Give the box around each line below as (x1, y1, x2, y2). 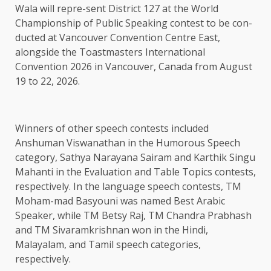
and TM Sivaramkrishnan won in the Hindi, (15, 223, 208, 237)
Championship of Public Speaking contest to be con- (15, 16, 252, 30)
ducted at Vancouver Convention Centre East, (15, 31, 220, 45)
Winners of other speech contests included (15, 122, 209, 135)
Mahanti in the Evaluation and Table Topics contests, (15, 165, 256, 179)
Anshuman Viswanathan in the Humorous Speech (15, 136, 240, 150)
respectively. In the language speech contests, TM (15, 180, 241, 194)
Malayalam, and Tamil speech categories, (15, 238, 201, 252)
